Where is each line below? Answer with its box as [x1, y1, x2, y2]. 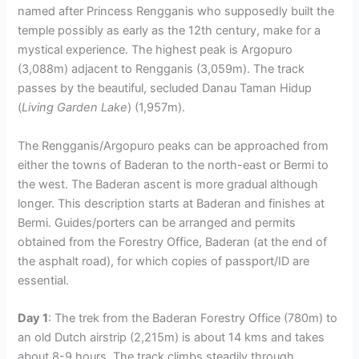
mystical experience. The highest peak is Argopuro [18, 42, 293, 58]
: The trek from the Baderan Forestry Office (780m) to [48, 310, 338, 325]
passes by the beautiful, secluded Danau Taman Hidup [18, 81, 313, 96]
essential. [18, 272, 70, 288]
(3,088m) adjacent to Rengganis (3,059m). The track [18, 62, 305, 77]
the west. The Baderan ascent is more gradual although [18, 176, 319, 192]
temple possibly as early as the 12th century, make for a [18, 23, 321, 38]
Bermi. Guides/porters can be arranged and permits [18, 215, 296, 230]
